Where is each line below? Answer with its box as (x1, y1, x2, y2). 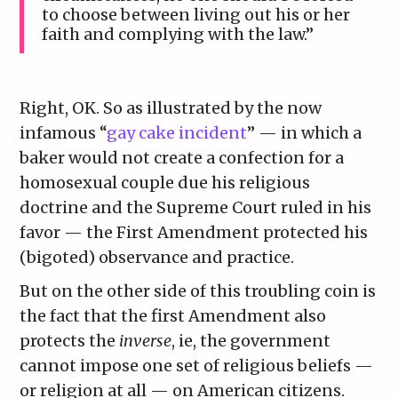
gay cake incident (107, 123, 248, 144)
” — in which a (247, 123, 362, 144)
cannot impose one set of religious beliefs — (20, 355, 374, 377)
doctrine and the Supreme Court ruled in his (20, 197, 372, 219)
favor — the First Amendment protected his (20, 222, 369, 243)
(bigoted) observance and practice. (20, 247, 295, 268)
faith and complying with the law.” (42, 24, 314, 45)
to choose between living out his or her (42, 4, 351, 26)
